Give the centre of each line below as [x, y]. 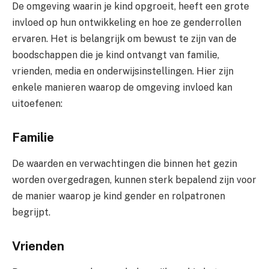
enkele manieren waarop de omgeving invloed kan [122, 87]
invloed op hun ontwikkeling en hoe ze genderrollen [127, 22]
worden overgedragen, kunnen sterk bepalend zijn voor [134, 180]
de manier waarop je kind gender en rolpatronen [119, 196]
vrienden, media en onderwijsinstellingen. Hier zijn [123, 71]
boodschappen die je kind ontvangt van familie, [116, 55]
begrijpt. [31, 212]
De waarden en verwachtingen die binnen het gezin [125, 163]
